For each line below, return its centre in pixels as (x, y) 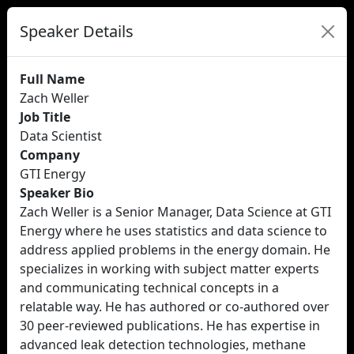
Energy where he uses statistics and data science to (173, 231)
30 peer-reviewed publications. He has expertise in (170, 326)
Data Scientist (61, 136)
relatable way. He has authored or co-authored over (175, 307)
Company (50, 155)
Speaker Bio (57, 193)
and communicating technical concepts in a (149, 288)
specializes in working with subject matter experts (169, 269)
